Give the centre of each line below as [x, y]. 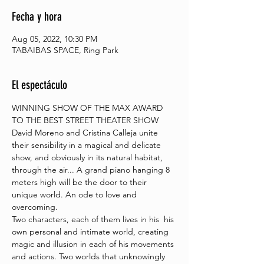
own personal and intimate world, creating [91, 232]
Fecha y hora [37, 16]
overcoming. [35, 207]
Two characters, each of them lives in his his [94, 219]
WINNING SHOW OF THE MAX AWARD [88, 108]
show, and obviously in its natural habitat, [88, 157]
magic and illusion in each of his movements [94, 244]
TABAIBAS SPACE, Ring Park [65, 50]
